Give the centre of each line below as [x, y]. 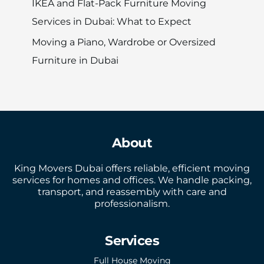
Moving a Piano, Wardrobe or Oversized [123, 42]
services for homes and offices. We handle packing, [132, 180]
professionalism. [132, 203]
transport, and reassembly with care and [132, 192]
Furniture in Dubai [75, 60]
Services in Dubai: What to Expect [111, 22]
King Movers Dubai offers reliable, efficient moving [132, 168]
